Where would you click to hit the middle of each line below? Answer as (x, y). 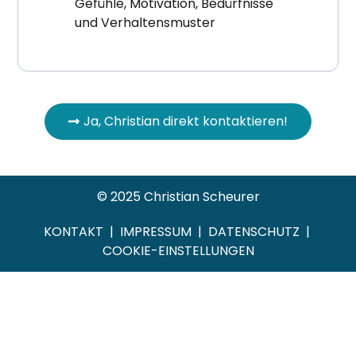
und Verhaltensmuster (145, 22)
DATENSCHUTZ (253, 231)
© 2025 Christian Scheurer (178, 196)
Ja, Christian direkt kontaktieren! (186, 122)
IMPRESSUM (157, 231)
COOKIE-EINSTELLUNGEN (178, 250)
